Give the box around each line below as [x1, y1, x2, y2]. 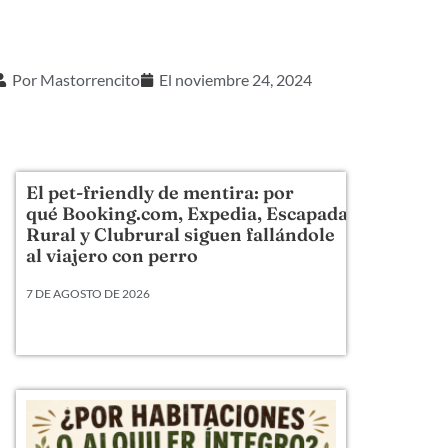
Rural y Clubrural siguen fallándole [26, 223, 336, 246]
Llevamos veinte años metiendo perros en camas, [26, 316, 327, 333]
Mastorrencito [39, 70, 140, 89]
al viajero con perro [26, 244, 199, 267]
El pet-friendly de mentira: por [26, 181, 295, 204]
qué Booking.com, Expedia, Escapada [26, 202, 349, 225]
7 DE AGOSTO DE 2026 [26, 286, 151, 301]
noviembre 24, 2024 [174, 70, 312, 89]
